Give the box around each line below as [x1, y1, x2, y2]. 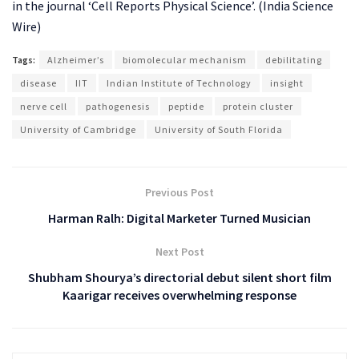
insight [270, 77, 304, 90]
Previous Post [145, 185, 214, 200]
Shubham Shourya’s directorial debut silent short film [27, 269, 332, 286]
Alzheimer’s [47, 54, 104, 67]
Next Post [155, 244, 204, 260]
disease [20, 77, 57, 90]
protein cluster [223, 100, 293, 113]
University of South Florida [155, 123, 283, 136]
